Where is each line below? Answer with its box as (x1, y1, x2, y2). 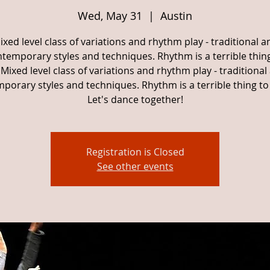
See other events (96, 160, 174, 173)
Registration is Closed (86, 145, 184, 159)
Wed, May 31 (78, 8, 142, 23)
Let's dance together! (87, 93, 183, 106)
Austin (160, 8, 192, 23)
